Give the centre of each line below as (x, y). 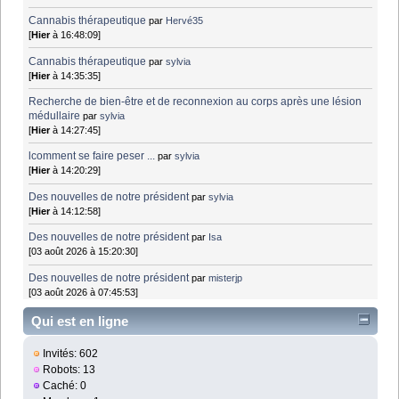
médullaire (55, 115)
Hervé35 (185, 21)
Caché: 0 (64, 385)
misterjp (226, 277)
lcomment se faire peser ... (92, 156)
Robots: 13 (68, 369)
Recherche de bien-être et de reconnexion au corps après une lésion (195, 101)
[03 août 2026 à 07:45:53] (84, 292)
